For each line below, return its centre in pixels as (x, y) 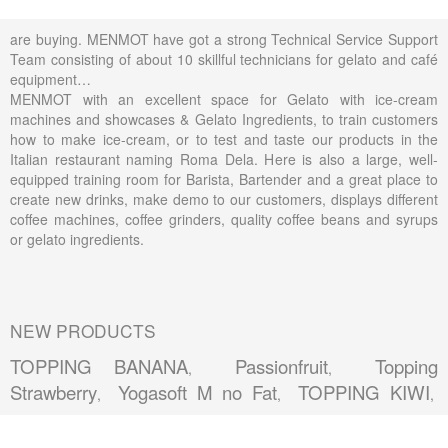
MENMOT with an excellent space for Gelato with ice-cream (224, 98)
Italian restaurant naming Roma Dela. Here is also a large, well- (224, 158)
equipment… (50, 78)
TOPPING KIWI (364, 391)
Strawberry (53, 391)
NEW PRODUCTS (83, 330)
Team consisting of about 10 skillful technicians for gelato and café (224, 58)
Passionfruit (281, 365)
